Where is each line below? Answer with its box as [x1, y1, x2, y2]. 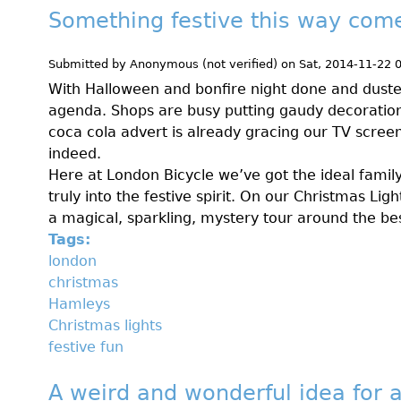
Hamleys [48, 294, 110, 312]
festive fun [48, 337, 124, 355]
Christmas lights [48, 316, 162, 334]
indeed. [48, 144, 101, 162]
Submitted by [48, 57, 130, 72]
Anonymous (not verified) [130, 57, 277, 72]
